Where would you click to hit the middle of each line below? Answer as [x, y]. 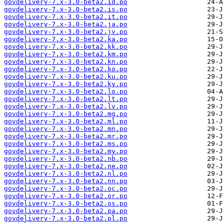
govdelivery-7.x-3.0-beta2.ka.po [66, 39]
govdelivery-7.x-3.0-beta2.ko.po [66, 69]
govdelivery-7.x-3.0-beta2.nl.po [66, 174]
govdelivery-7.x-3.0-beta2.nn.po [66, 181]
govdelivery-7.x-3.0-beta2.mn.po [66, 129]
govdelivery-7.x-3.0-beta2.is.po [66, 9]
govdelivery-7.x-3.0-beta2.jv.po [66, 32]
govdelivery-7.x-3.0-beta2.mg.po [66, 114]
